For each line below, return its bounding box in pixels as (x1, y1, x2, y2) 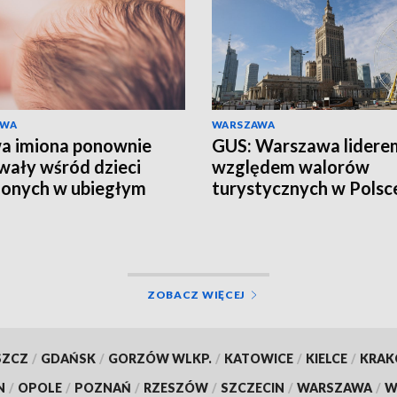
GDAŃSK (40, 350, 96, 366)
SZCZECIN (221, 379, 284, 395)
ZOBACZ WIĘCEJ (146, 287, 246, 301)
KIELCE (305, 350, 347, 366)
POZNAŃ (74, 379, 131, 395)
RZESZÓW (144, 379, 208, 395)
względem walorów (212, 156, 370, 178)
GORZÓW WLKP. (107, 350, 212, 366)
